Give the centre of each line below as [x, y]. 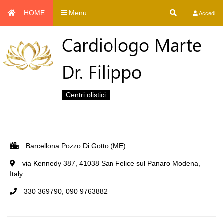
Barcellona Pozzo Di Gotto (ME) [75, 146]
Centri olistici [86, 95]
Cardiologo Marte [132, 44]
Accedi [206, 13]
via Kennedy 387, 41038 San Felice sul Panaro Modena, [110, 163]
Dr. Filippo [102, 71]
